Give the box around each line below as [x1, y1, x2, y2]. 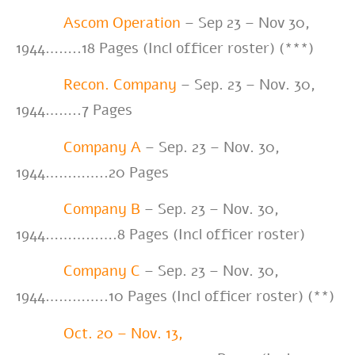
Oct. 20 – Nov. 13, [63, 323, 183, 344]
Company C [63, 261, 140, 282]
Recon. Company [63, 74, 177, 96]
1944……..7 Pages [16, 100, 132, 121]
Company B [63, 199, 140, 220]
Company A [63, 136, 141, 158]
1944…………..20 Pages [16, 162, 169, 183]
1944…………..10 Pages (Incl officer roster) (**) [16, 286, 334, 307]
